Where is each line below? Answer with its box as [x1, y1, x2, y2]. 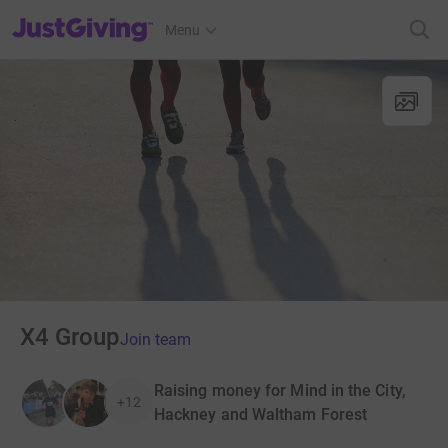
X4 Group [20, 322, 120, 351]
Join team [119, 329, 191, 349]
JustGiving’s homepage [11, 9, 156, 25]
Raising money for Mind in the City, [154, 380, 406, 400]
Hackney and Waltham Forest [154, 404, 368, 424]
